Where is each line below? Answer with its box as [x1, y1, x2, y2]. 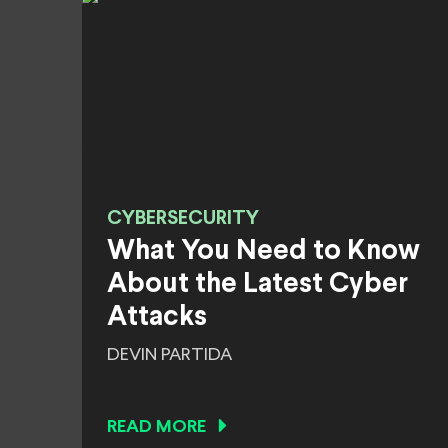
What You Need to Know [107, 239, 420, 265]
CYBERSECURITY [107, 209, 259, 228]
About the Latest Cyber [107, 272, 408, 298]
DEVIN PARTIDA [107, 346, 232, 364]
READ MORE [107, 419, 206, 436]
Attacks [107, 305, 207, 331]
